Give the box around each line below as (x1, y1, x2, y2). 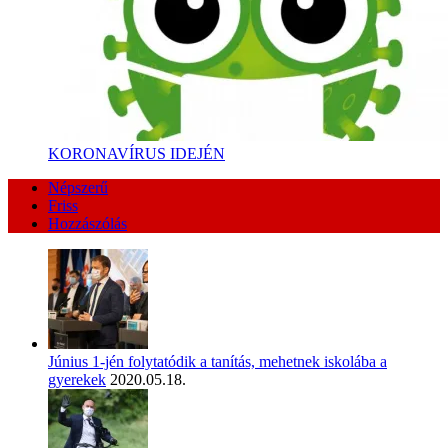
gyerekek (48, 371, 106, 389)
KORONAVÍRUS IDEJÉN (48, 145, 225, 163)
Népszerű (48, 179, 108, 197)
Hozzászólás (48, 215, 127, 233)
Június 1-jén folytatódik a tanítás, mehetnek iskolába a (48, 353, 387, 371)
